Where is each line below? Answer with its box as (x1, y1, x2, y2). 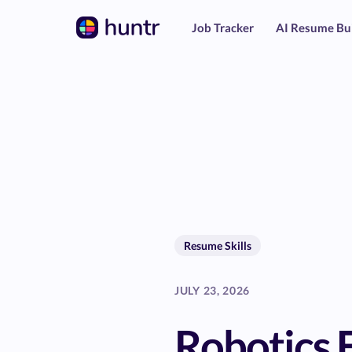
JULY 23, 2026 (174, 283, 251, 297)
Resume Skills (184, 238, 251, 252)
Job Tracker (192, 20, 254, 35)
